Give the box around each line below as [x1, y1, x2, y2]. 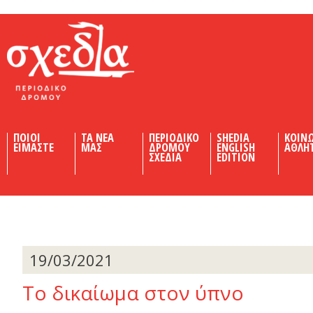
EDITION [217, 149, 255, 165]
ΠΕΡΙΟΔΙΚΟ [149, 129, 199, 145]
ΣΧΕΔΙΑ [149, 149, 182, 165]
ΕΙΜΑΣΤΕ [13, 139, 54, 155]
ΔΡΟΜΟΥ [149, 139, 190, 155]
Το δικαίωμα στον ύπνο [22, 279, 244, 306]
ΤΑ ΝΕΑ [81, 129, 114, 145]
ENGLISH [217, 139, 255, 155]
